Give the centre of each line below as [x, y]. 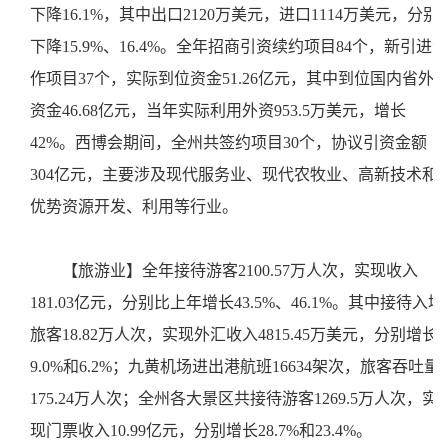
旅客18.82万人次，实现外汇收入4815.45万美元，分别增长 [234, 334]
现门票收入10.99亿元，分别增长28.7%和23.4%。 [205, 430]
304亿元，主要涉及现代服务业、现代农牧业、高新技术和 [234, 174]
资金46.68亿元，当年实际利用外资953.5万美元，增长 [218, 110]
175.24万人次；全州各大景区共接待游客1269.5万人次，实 [234, 398]
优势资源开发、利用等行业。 [138, 206]
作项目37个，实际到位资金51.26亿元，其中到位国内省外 [232, 78]
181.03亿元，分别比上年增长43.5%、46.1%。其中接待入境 [237, 302]
